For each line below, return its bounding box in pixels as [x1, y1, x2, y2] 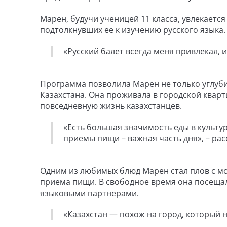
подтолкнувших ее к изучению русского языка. [40, 24, 225, 35]
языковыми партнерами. [40, 187, 139, 199]
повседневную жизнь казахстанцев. [40, 100, 184, 111]
